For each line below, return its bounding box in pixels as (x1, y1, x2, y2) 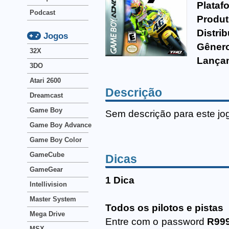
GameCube (30, 151, 64, 158)
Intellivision (30, 180, 67, 188)
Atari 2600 (30, 77, 61, 84)
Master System (30, 195, 76, 203)
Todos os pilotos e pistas (105, 202, 223, 214)
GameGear (30, 166, 63, 173)
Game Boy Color (30, 136, 82, 144)
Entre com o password (105, 216, 207, 227)
